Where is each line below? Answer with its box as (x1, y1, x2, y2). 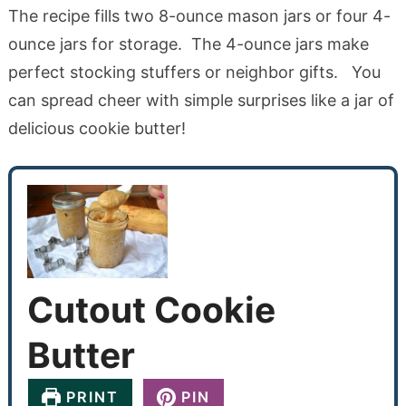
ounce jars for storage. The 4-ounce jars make (7, 34, 369, 53)
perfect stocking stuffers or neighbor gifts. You (7, 62, 381, 82)
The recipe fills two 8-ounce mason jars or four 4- (7, 5, 391, 25)
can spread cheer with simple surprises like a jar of (7, 90, 394, 110)
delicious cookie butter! (7, 118, 186, 138)
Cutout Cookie (27, 287, 276, 331)
